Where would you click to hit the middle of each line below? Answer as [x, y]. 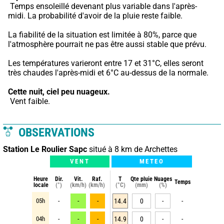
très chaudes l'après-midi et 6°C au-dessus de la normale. [108, 72]
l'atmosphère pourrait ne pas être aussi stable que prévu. [107, 44]
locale [41, 185]
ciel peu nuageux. [78, 91]
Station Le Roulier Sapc [45, 149]
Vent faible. [30, 101]
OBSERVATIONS [55, 132]
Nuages [163, 179]
